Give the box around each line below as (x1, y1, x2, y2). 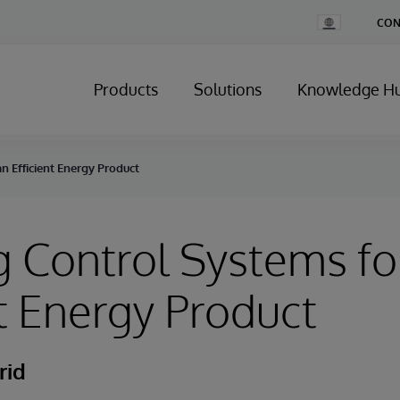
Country (316, 27, 356, 40)
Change (316, 13, 355, 27)
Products (94, 79, 158, 99)
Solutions (194, 79, 262, 99)
